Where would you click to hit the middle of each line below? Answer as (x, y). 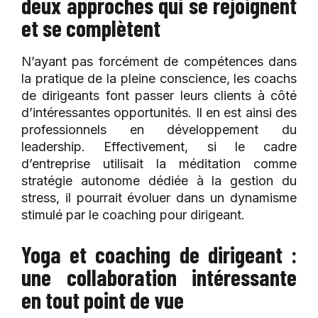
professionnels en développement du (159, 130)
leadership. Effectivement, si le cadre (159, 147)
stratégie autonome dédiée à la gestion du (159, 181)
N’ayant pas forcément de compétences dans (159, 62)
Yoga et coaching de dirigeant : (159, 254)
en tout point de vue (103, 300)
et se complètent (91, 28)
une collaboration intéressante (159, 277)
